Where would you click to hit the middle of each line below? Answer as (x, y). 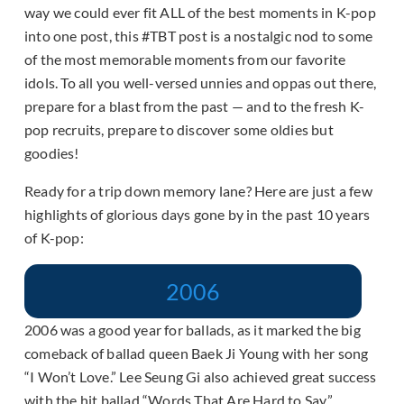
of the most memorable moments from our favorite (185, 60)
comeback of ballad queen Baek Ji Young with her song (197, 353)
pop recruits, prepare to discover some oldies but (179, 130)
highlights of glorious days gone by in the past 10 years (197, 215)
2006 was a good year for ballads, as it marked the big (193, 330)
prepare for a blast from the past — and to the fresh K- (195, 106)
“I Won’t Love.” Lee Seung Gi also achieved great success (201, 377)
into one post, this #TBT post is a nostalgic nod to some (199, 36)
